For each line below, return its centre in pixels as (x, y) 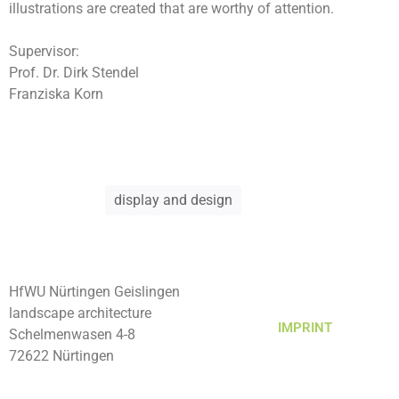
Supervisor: (44, 52)
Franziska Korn (56, 94)
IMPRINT (305, 327)
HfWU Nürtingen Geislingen (94, 291)
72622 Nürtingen (61, 355)
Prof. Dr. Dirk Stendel (74, 73)
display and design (173, 199)
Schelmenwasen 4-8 (72, 334)
